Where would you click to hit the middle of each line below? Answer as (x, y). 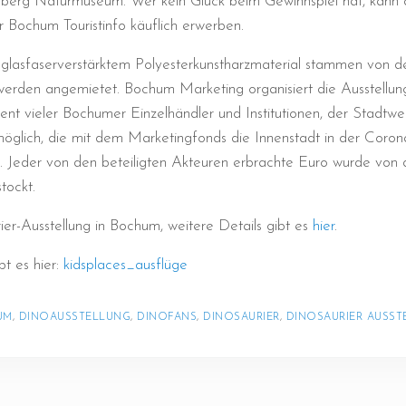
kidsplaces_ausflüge (125, 265)
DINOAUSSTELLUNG (75, 317)
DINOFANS (167, 317)
